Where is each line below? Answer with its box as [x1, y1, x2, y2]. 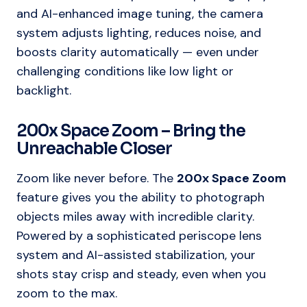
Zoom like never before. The [16, 170, 177, 187]
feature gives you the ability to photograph [16, 189, 265, 206]
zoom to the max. [16, 285, 117, 302]
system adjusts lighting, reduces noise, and [16, 25, 261, 42]
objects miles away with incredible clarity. [16, 208, 254, 225]
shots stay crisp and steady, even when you [16, 266, 266, 283]
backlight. [16, 82, 71, 99]
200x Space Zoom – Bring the [16, 121, 246, 142]
